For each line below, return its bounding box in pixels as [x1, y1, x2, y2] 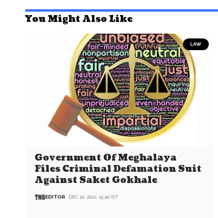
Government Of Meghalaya [35, 151, 177, 164]
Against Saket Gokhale [35, 174, 158, 186]
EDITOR [45, 194, 66, 200]
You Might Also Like [25, 13, 132, 25]
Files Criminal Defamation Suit [35, 163, 202, 175]
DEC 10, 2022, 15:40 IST [69, 194, 119, 200]
